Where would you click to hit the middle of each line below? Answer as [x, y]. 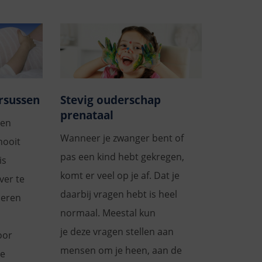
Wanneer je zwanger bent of [122, 138]
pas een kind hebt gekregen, [122, 157]
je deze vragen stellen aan [117, 232]
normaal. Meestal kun [108, 213]
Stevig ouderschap [110, 100]
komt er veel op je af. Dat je [120, 176]
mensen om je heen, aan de [121, 251]
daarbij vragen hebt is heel [118, 194]
